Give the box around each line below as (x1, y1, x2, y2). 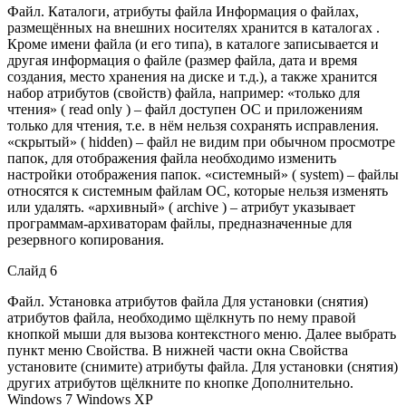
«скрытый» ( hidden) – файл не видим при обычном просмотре (7, 133, 395, 150)
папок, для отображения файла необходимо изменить (7, 150, 336, 166)
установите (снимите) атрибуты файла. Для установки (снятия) (7, 358, 398, 374)
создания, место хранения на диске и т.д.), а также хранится (7, 68, 377, 84)
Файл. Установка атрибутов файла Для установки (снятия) (7, 293, 368, 309)
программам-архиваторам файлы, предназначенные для (7, 215, 352, 231)
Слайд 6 (7, 262, 57, 278)
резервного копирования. (7, 231, 164, 247)
